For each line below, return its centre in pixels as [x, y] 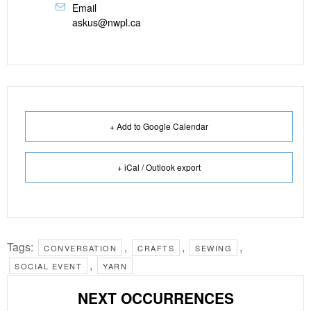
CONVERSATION [80, 248]
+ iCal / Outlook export [159, 167]
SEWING [213, 248]
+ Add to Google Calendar [159, 126]
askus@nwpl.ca [107, 22]
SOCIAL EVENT [48, 266]
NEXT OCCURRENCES [155, 298]
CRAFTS [156, 248]
